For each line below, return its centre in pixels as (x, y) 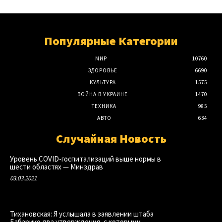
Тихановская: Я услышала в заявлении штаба (82, 214)
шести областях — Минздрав (56, 166)
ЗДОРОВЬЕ (103, 70)
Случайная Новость (111, 138)
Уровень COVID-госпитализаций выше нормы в (85, 159)
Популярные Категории (111, 41)
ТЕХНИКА (104, 106)
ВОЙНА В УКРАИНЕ (103, 94)
